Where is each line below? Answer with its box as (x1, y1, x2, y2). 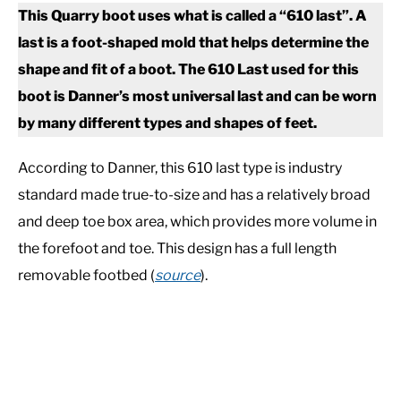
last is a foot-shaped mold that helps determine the (18, 34, 369, 52)
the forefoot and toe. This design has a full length (18, 240, 337, 258)
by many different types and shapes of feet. (18, 115, 317, 132)
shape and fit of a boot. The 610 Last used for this (18, 61, 359, 79)
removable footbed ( (18, 267, 155, 285)
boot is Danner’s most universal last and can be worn (18, 88, 377, 106)
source (155, 267, 200, 285)
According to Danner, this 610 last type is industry (18, 159, 342, 177)
